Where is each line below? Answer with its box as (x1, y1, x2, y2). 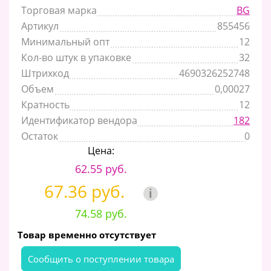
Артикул (21, 19, 59, 33)
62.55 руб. (75, 161, 127, 176)
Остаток (21, 129, 58, 143)
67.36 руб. (44, 179, 129, 203)
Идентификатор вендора (21, 113, 137, 127)
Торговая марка (21, 3, 97, 17)
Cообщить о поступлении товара (28, 252, 174, 265)
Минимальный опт (21, 34, 109, 48)
